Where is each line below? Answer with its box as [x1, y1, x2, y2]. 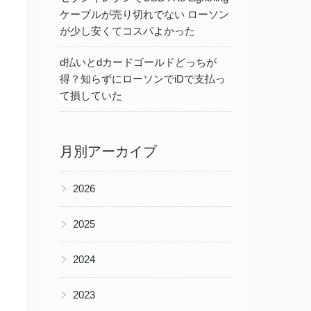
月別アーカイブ [60, 143, 157, 159]
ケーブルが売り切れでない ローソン [60, 8, 229, 20]
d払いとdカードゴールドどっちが [60, 56, 217, 68]
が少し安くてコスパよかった [60, 24, 195, 37]
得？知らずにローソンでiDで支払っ [60, 72, 226, 85]
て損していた [60, 89, 122, 101]
